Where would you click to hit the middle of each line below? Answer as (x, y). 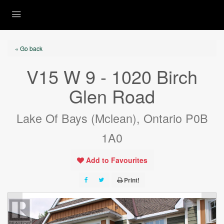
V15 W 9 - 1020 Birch (112, 76)
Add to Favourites (116, 160)
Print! (132, 180)
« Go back (29, 48)
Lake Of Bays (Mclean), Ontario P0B (112, 118)
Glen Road (112, 96)
